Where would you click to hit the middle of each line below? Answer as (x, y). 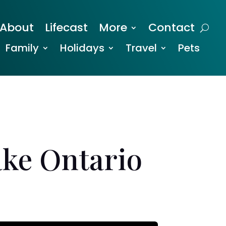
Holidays (82, 48)
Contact (172, 27)
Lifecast (67, 27)
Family (22, 48)
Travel (142, 48)
